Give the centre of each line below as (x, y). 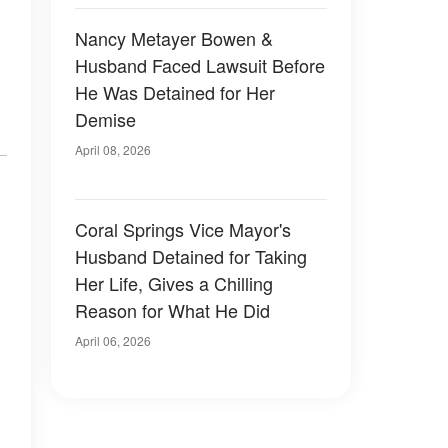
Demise (105, 119)
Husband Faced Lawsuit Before (200, 65)
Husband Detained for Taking (191, 256)
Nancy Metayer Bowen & (174, 38)
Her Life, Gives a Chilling (174, 283)
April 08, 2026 (113, 149)
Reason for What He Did (172, 310)
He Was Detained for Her (175, 92)
